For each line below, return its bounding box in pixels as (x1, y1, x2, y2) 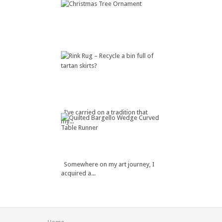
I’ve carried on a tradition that (61, 109, 148, 116)
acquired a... (61, 169, 96, 177)
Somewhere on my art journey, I (61, 161, 155, 168)
